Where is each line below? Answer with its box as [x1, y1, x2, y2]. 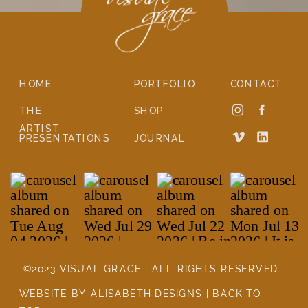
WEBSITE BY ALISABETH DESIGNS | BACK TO [19, 288, 262, 300]
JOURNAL [133, 133, 186, 144]
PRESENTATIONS [19, 133, 110, 144]
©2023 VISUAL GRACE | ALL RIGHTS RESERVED [23, 263, 278, 274]
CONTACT [230, 78, 283, 90]
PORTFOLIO [133, 78, 196, 90]
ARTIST [19, 123, 60, 134]
